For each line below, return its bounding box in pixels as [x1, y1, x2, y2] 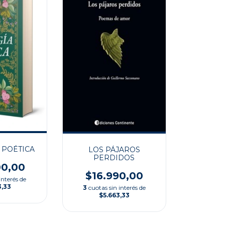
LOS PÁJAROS [88, 145, 140, 155]
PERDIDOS [93, 153, 135, 163]
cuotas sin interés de [88, 184, 146, 192]
